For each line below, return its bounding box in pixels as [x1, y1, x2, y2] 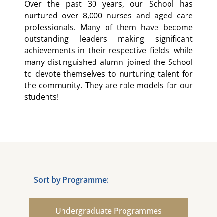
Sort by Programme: [34, 174, 108, 186]
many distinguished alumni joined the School [24, 57, 193, 68]
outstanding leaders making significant [24, 33, 193, 45]
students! [24, 92, 59, 103]
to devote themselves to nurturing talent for [24, 68, 193, 79]
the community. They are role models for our [24, 80, 193, 91]
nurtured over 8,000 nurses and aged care [24, 10, 193, 21]
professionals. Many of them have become [24, 22, 193, 33]
